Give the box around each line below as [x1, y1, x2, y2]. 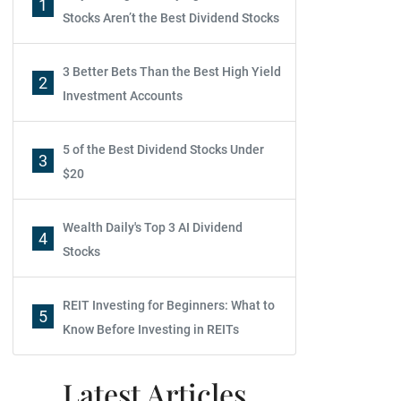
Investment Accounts [63, 89, 183, 103]
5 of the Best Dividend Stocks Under [63, 142, 264, 157]
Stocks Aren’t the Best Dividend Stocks [63, 11, 279, 25]
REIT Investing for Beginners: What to [63, 298, 275, 312]
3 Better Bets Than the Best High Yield [63, 64, 281, 79]
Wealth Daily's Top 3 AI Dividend [63, 220, 243, 235]
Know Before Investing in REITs [63, 322, 239, 337]
